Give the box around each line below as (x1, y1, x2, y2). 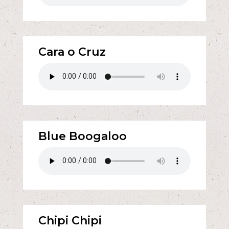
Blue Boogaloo (38, 129, 127, 143)
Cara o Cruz (38, 44, 106, 59)
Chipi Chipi (38, 213, 102, 227)
